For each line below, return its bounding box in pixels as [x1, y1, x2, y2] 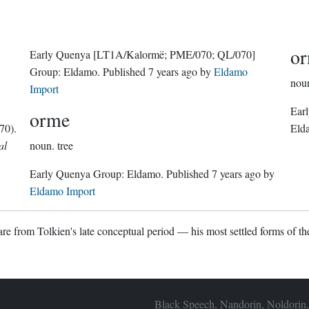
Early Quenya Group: [93, 166, 128, 181]
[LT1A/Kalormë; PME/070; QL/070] [93, 47, 256, 61]
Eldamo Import [30, 183, 96, 198]
